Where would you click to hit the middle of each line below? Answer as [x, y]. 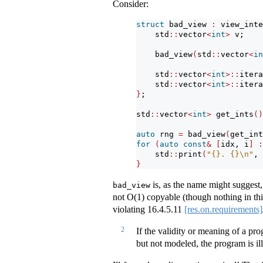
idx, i [235, 144]
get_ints [232, 114]
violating [130, 209]
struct [150, 24]
